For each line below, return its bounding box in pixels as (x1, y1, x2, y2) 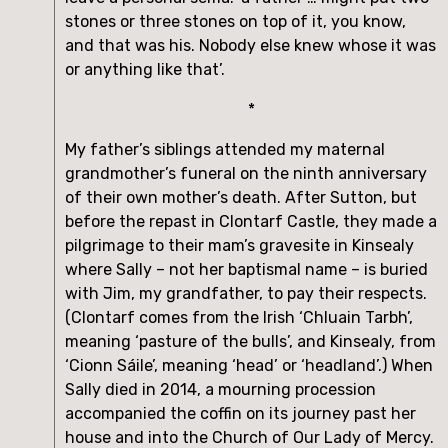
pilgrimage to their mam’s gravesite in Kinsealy (65, 235, 414, 255)
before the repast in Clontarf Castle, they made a (65, 211, 437, 231)
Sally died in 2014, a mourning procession (65, 379, 376, 399)
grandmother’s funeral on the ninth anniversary (65, 163, 427, 183)
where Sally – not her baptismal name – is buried (65, 259, 428, 279)
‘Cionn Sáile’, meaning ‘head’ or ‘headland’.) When (65, 355, 433, 375)
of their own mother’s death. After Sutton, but (65, 187, 417, 207)
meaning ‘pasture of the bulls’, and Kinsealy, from (65, 331, 436, 351)
